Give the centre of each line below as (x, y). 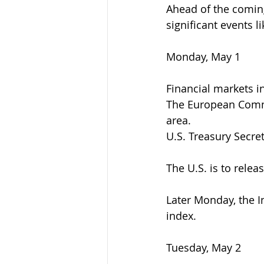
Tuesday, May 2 (204, 248)
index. (181, 216)
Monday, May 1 (203, 57)
